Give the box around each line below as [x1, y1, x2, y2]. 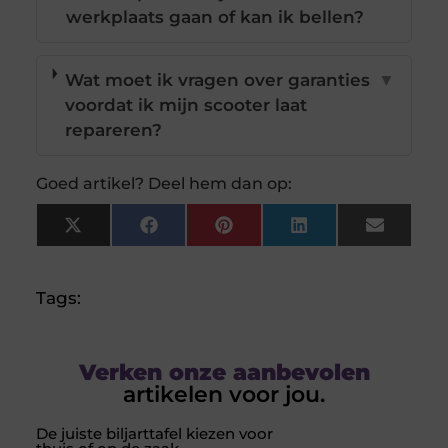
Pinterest [231, 222, 313, 243]
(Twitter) [80, 239, 155, 260]
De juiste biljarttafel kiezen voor [35, 424, 273, 444]
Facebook [156, 222, 244, 243]
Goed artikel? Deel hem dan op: [35, 174, 292, 194]
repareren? [64, 120, 162, 141]
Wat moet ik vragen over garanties [64, 70, 370, 91]
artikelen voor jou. [123, 381, 325, 409]
